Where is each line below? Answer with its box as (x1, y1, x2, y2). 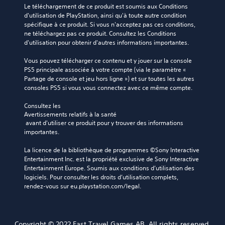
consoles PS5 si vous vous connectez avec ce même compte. (24, 83, 192, 92)
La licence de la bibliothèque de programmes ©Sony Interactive (24, 146, 199, 155)
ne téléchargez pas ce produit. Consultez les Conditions (24, 29, 176, 38)
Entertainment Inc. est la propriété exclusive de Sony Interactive (24, 155, 199, 164)
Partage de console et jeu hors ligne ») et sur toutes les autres (24, 74, 194, 83)
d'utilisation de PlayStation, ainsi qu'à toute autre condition (24, 11, 186, 20)
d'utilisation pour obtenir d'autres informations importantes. (24, 38, 189, 47)
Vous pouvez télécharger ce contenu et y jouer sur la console (24, 56, 192, 65)
